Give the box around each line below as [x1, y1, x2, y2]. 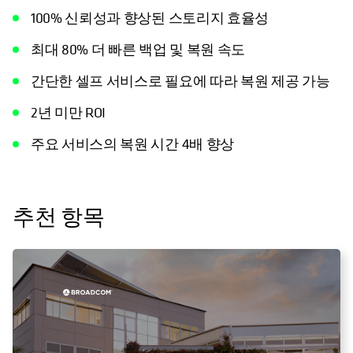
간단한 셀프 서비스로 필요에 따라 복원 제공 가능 [31, 72, 330, 91]
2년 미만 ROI [31, 103, 106, 122]
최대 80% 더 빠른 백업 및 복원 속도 [31, 40, 245, 59]
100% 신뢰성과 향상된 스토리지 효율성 [31, 9, 269, 28]
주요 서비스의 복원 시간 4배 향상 [31, 135, 234, 154]
